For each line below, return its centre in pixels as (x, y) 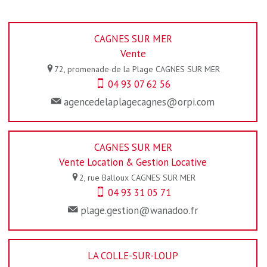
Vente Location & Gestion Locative (133, 162)
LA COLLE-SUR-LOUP (133, 255)
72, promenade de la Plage (104, 69)
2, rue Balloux (104, 177)
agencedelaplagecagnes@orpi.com (139, 102)
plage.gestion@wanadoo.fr (139, 210)
